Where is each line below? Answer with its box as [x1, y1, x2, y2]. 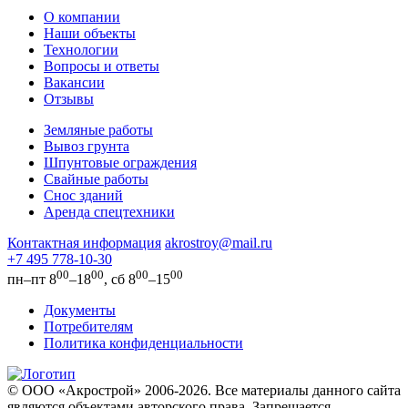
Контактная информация [7, 234, 161, 250]
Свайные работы [44, 170, 148, 187]
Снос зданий [44, 187, 123, 203]
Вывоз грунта [44, 138, 129, 154]
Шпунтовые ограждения [44, 154, 197, 170]
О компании [44, 8, 120, 25]
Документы [44, 301, 116, 318]
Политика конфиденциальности [44, 334, 243, 351]
